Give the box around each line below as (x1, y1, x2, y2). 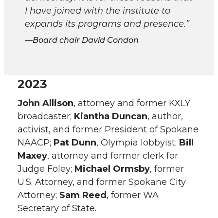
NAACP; (18, 137, 54, 148)
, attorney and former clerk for (47, 150, 178, 161)
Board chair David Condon (33, 36, 139, 45)
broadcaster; (18, 111, 74, 122)
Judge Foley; (18, 163, 74, 174)
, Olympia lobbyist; (96, 137, 179, 148)
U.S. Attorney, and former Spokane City (18, 177, 186, 187)
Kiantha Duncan (74, 111, 147, 122)
